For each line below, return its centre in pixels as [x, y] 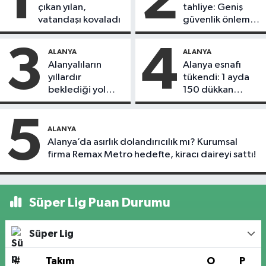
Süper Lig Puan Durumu [98, 203]
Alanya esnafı [212, 65]
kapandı [201, 103]
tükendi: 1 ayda [216, 78]
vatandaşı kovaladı [79, 20]
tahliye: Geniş [213, 7]
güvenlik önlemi [218, 20]
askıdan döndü [81, 103]
